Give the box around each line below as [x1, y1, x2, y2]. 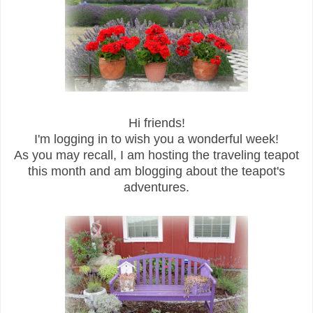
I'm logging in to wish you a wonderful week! [34, 132, 279, 147]
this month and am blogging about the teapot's [28, 164, 285, 179]
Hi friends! [128, 116, 185, 131]
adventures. [124, 180, 189, 195]
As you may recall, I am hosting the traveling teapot [14, 148, 299, 163]
